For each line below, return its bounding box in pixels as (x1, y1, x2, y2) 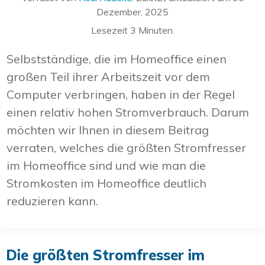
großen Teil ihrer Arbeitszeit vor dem (7, 69, 210, 84)
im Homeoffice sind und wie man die (7, 158, 206, 173)
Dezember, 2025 (96, 6, 169, 18)
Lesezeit (91, 24, 130, 36)
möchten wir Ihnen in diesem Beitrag (7, 122, 209, 137)
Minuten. (135, 24, 174, 36)
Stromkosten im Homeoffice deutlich (7, 176, 206, 190)
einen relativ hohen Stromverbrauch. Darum (7, 105, 249, 119)
